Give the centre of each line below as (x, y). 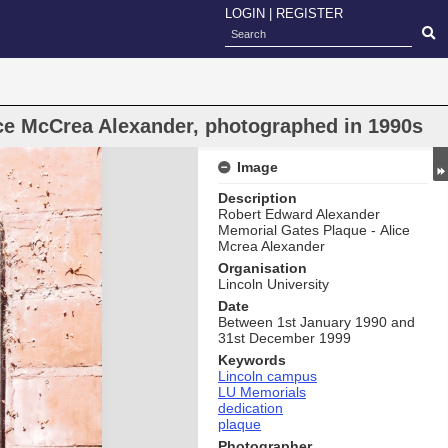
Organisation (262, 268)
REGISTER (309, 13)
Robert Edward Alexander (299, 214)
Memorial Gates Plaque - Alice (314, 230)
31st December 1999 (284, 338)
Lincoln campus (267, 376)
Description (257, 198)
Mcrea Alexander (271, 246)
